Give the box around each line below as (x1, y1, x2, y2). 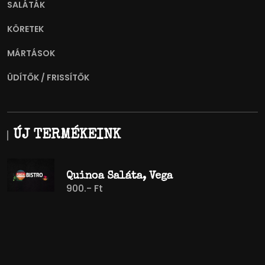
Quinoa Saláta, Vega (66, 170, 173, 182)
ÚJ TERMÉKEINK (13, 128, 121, 143)
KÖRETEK (7, 22, 44, 35)
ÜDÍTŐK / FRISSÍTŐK (7, 71, 89, 83)
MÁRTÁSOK (7, 47, 55, 59)
